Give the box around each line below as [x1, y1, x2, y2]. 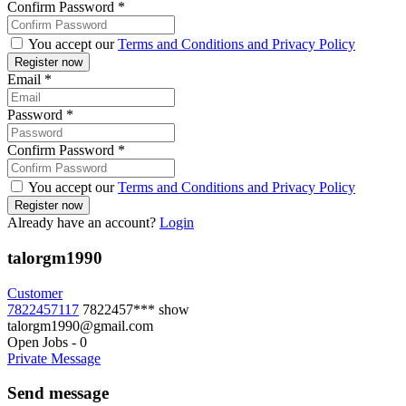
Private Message [7, 350, 101, 366]
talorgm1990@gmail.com [7, 317, 153, 333]
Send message [7, 383, 109, 403]
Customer [7, 285, 63, 301]
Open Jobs [7, 333, 68, 350]
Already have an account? [7, 215, 159, 231]
